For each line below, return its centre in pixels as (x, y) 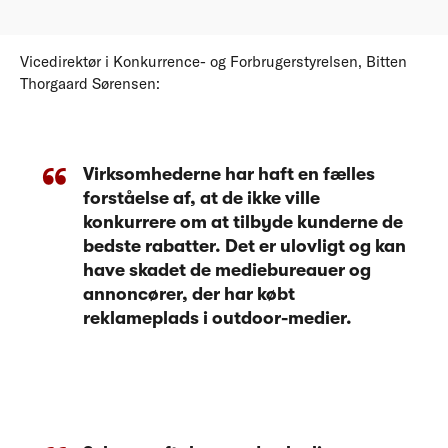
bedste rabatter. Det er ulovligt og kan (244, 245)
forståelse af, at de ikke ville (201, 197)
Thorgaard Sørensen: (90, 83)
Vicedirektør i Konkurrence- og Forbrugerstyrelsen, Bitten (213, 61)
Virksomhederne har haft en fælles (229, 173)
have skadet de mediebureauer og (227, 269)
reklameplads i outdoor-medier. (217, 317)
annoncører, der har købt (189, 293)
